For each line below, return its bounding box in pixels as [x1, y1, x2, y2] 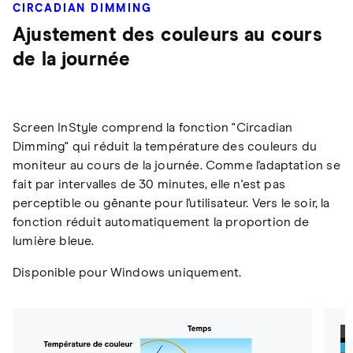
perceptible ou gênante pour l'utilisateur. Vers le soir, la [13, 196, 330, 210]
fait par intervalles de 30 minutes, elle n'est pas [13, 177, 285, 191]
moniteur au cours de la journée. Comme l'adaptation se [13, 158, 340, 172]
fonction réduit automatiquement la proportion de [13, 215, 310, 229]
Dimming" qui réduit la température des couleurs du [13, 139, 317, 153]
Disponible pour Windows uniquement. [13, 266, 242, 279]
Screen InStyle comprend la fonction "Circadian [13, 121, 293, 134]
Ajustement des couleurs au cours [13, 25, 322, 45]
